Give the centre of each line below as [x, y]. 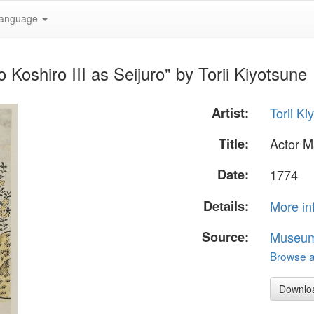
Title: [234, 144]
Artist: [231, 113]
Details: [226, 206]
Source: [226, 237]
